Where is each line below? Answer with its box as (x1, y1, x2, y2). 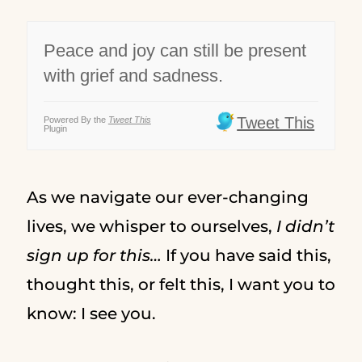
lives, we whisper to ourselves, (26, 217, 276, 236)
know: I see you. (26, 304, 160, 323)
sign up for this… (26, 246, 162, 265)
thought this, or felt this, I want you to (26, 275, 335, 294)
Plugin (43, 124, 67, 133)
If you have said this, (161, 246, 331, 265)
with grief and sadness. (43, 65, 223, 86)
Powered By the (43, 115, 108, 124)
